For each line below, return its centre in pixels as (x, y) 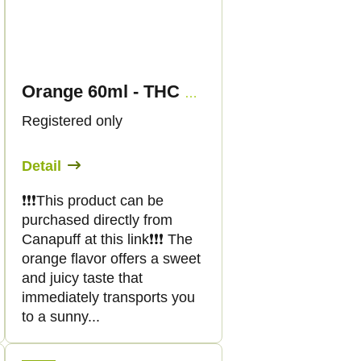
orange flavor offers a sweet (111, 259)
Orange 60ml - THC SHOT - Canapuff (191, 93)
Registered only (72, 121)
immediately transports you (108, 298)
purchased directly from (97, 220)
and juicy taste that (82, 278)
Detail (41, 166)
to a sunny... (61, 317)
